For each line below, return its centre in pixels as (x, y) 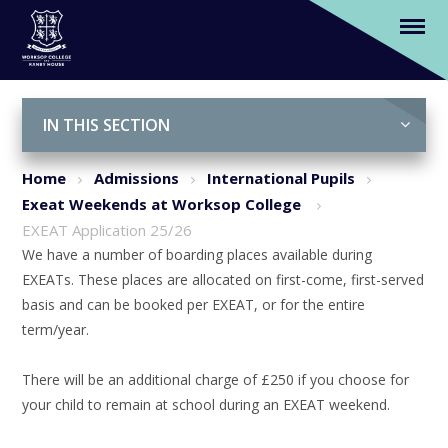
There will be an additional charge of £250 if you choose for (216, 379)
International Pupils (281, 178)
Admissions (137, 178)
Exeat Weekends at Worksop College (164, 204)
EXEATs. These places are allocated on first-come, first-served (223, 279)
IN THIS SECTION (106, 125)
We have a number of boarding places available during (197, 254)
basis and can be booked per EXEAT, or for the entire (194, 304)
